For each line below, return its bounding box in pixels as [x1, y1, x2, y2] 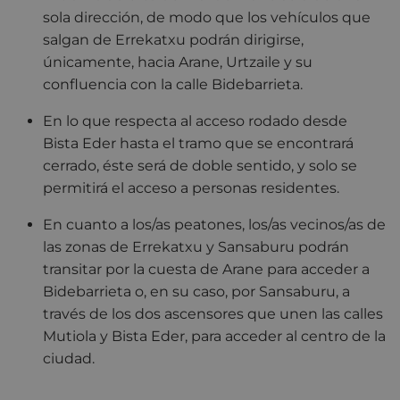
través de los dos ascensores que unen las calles [43, 304, 383, 322]
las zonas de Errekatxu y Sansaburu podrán [43, 237, 349, 255]
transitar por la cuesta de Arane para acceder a [43, 260, 370, 278]
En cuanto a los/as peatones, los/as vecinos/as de [43, 215, 386, 233]
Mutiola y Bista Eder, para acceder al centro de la [43, 327, 386, 345]
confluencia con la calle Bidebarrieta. [43, 75, 303, 93]
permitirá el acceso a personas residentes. [43, 179, 339, 196]
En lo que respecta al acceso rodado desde [43, 112, 347, 129]
